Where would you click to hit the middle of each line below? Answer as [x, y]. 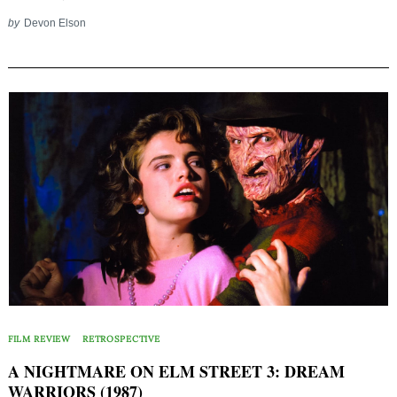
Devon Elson [54, 22]
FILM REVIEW [39, 339]
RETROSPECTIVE [121, 339]
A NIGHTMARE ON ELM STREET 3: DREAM [176, 372]
